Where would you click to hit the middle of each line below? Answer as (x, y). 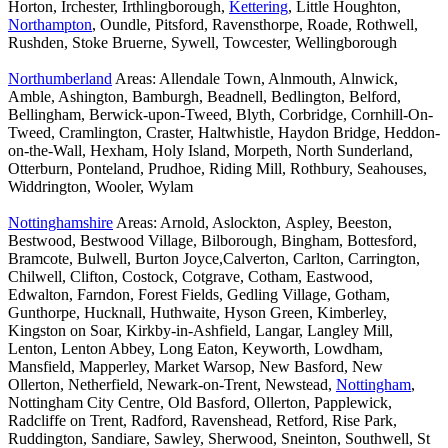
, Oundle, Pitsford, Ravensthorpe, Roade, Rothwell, (255, 25)
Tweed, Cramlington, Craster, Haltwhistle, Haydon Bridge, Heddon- (224, 133)
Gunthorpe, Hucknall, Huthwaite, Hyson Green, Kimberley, (197, 313)
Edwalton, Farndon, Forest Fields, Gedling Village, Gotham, (199, 295)
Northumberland (60, 79)
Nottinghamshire (60, 223)
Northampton (50, 25)
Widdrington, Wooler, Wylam (100, 187)
